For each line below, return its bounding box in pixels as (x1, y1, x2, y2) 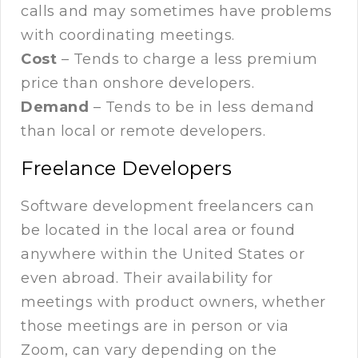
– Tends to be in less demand (89, 98, 315, 117)
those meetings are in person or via (21, 317, 289, 336)
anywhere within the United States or (21, 245, 304, 264)
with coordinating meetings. (21, 26, 235, 45)
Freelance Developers (21, 157, 232, 181)
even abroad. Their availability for (21, 269, 273, 288)
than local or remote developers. (21, 122, 265, 141)
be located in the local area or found (21, 221, 296, 240)
